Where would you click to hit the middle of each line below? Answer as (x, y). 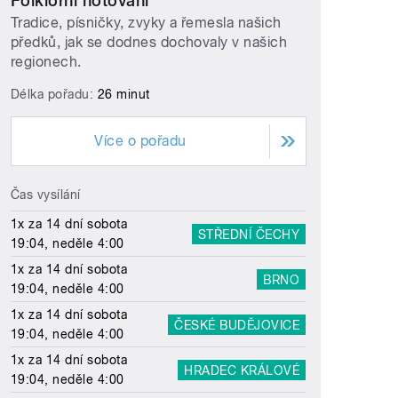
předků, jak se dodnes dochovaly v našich (149, 43)
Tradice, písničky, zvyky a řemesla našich (146, 23)
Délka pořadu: (54, 95)
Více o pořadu (140, 141)
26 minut (123, 95)
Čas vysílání (46, 195)
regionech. (46, 62)
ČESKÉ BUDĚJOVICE (237, 325)
